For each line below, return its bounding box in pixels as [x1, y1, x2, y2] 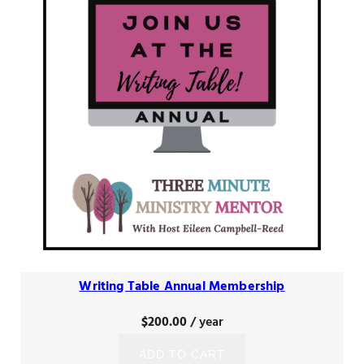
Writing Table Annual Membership [79, 276, 285, 298]
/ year [189, 312, 223, 334]
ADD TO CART [139, 348, 225, 362]
